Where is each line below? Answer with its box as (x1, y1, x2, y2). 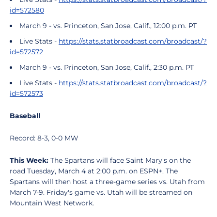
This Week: (10, 156, 48, 165)
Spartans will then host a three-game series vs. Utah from (10, 177, 205, 186)
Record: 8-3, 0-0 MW (10, 134, 78, 142)
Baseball (10, 111, 40, 120)
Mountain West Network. (10, 199, 94, 207)
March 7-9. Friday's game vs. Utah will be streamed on (10, 188, 192, 197)
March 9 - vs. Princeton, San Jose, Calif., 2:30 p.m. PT (19, 63, 194, 72)
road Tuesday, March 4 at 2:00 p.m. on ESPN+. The (10, 167, 178, 175)
